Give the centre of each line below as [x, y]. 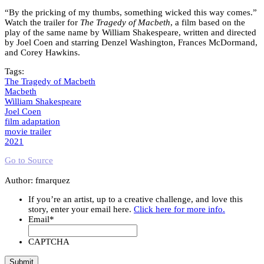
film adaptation [32, 121]
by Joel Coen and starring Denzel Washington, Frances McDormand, [131, 42]
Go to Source [29, 160]
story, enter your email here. [81, 209]
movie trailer [28, 131]
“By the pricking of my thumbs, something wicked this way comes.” [131, 12]
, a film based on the [208, 22]
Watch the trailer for [42, 22]
